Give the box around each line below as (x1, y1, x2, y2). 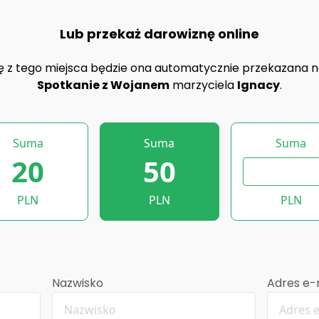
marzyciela (169, 77, 237, 93)
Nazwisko (51, 275, 103, 291)
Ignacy (237, 77, 280, 93)
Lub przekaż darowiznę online (60, 25, 259, 43)
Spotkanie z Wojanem (37, 77, 169, 93)
